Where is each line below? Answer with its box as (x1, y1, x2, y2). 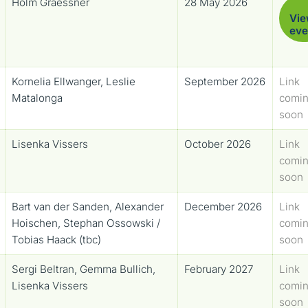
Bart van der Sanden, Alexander (12, 199, 164, 213)
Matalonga (12, 91, 63, 104)
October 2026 (184, 137, 252, 151)
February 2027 (184, 262, 254, 276)
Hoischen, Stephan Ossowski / (12, 216, 161, 230)
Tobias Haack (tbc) (12, 232, 102, 246)
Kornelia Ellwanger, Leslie (12, 74, 136, 88)
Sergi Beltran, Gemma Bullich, (12, 262, 156, 276)
